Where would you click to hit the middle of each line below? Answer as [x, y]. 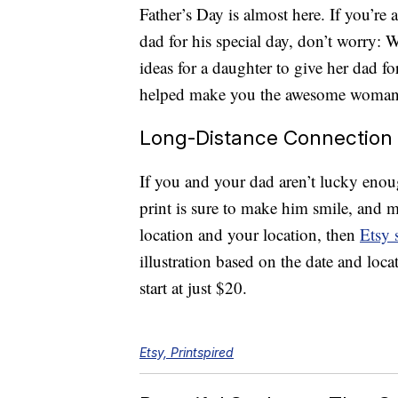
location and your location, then [250, 235]
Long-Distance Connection [266, 138]
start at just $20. [193, 288]
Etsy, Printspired [187, 353]
